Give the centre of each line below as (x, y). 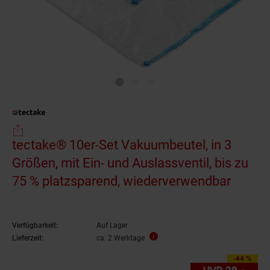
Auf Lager (112, 226)
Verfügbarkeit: (35, 226)
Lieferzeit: (28, 238)
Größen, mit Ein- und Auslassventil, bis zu (130, 163)
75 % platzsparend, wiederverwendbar (121, 181)
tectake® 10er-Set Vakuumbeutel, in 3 (122, 145)
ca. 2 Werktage (121, 238)
